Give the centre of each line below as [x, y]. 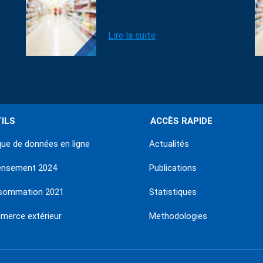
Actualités [169, 144]
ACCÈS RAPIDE [181, 121]
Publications [173, 168]
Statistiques [173, 192]
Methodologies [178, 216]
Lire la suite [132, 36]
